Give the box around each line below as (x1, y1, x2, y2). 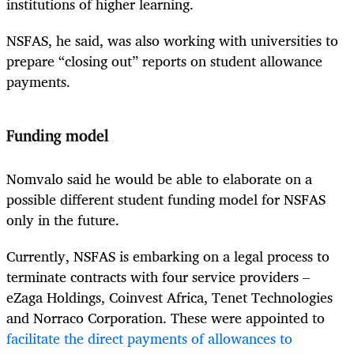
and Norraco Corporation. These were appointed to (6, 306, 325, 330)
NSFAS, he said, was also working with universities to (6, 28, 338, 53)
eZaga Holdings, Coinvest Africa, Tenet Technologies (6, 285, 333, 310)
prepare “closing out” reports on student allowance (6, 49, 322, 73)
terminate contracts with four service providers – (6, 265, 310, 289)
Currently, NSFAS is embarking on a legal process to (6, 244, 330, 269)
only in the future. (6, 207, 119, 232)
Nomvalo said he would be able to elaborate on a (6, 166, 312, 190)
